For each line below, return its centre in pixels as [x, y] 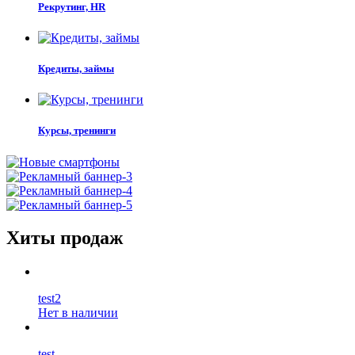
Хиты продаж [65, 238]
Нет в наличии [78, 313]
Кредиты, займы [76, 68]
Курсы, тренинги [77, 131]
